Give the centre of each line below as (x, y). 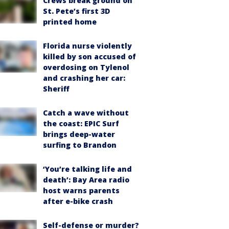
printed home (70, 21)
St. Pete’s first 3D (76, 11)
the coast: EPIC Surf (81, 123)
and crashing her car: (84, 78)
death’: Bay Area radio (86, 179)
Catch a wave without (86, 112)
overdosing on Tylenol (86, 67)
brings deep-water (79, 134)
